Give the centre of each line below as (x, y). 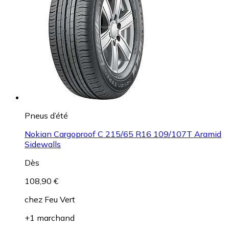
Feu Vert (60, 200)
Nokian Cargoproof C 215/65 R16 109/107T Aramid (123, 134)
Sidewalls (43, 144)
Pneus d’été (46, 116)
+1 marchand (50, 218)
